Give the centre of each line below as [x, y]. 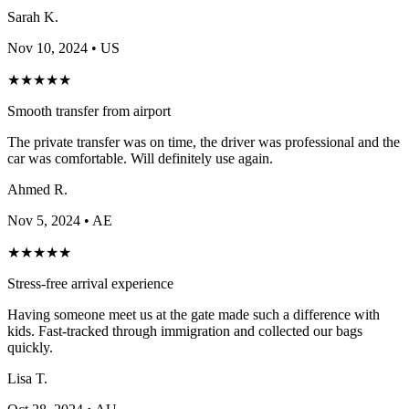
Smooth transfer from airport [89, 110]
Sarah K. [33, 16]
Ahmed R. [37, 189]
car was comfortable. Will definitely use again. [140, 158]
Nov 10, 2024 [47, 47]
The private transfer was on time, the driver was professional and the [204, 142]
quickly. [30, 347]
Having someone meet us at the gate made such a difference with [194, 314]
